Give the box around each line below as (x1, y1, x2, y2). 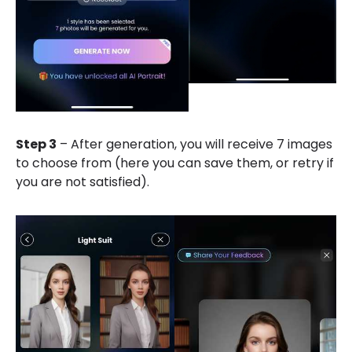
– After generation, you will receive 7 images (57, 134, 332, 153)
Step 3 (16, 134, 57, 153)
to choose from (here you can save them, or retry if (16, 153, 334, 172)
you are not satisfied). (16, 172, 149, 191)
